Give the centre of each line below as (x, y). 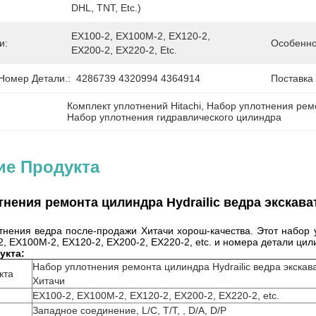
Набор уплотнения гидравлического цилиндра (175, 117)
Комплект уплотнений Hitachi (134, 106)
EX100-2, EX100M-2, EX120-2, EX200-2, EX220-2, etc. (156, 296)
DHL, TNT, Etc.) (106, 8)
